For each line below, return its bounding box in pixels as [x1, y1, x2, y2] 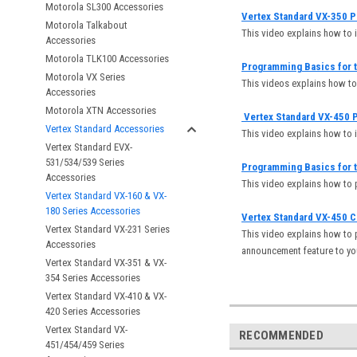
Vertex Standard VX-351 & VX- [45, 257, 167, 269]
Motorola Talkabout [45, 19, 127, 31]
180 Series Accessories [45, 205, 140, 217]
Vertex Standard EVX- [45, 141, 132, 153]
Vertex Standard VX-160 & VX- [45, 190, 167, 202]
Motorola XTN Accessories [45, 104, 156, 116]
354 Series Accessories [45, 272, 140, 284]
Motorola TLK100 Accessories [45, 53, 169, 65]
